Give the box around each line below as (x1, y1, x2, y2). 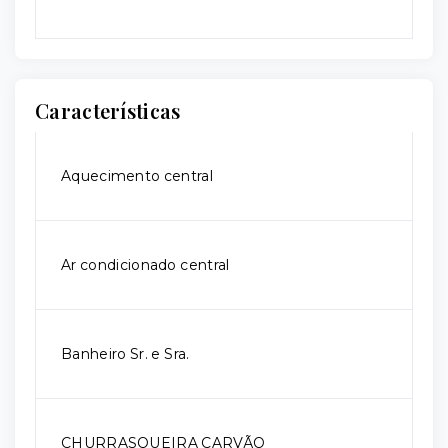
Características (35, 97, 181, 124)
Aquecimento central (61, 167, 213, 185)
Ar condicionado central (61, 256, 230, 274)
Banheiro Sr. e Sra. (61, 345, 190, 363)
